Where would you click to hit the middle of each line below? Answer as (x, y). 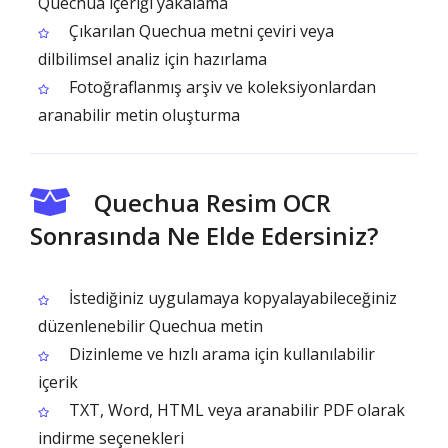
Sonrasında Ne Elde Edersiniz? (204, 235)
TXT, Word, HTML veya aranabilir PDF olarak (235, 410)
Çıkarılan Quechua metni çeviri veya (199, 31)
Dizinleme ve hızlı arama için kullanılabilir (220, 354)
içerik (58, 382)
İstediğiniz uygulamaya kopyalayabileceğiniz (231, 298)
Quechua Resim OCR (212, 202)
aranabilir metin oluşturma (139, 115)
